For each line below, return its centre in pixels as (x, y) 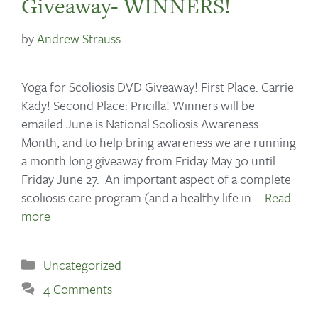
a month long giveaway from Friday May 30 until (148, 161)
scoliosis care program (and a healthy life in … (143, 198)
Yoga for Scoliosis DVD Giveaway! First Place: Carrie (158, 87)
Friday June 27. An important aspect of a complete (156, 179)
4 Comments (77, 289)
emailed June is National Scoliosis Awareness (140, 124)
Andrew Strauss (79, 38)
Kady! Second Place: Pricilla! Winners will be (138, 105)
